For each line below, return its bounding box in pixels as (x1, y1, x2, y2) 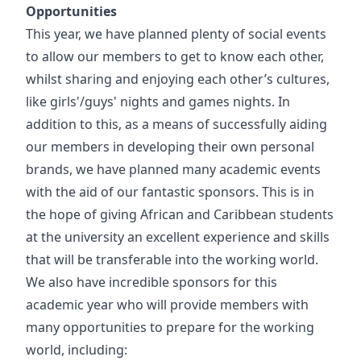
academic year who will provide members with (26, 296, 309, 313)
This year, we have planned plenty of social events (26, 25, 326, 43)
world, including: (26, 341, 131, 359)
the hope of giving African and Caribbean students (26, 205, 334, 223)
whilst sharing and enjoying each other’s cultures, (26, 70, 330, 88)
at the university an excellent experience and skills (26, 228, 330, 246)
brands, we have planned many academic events (26, 160, 321, 178)
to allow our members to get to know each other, (26, 48, 324, 65)
